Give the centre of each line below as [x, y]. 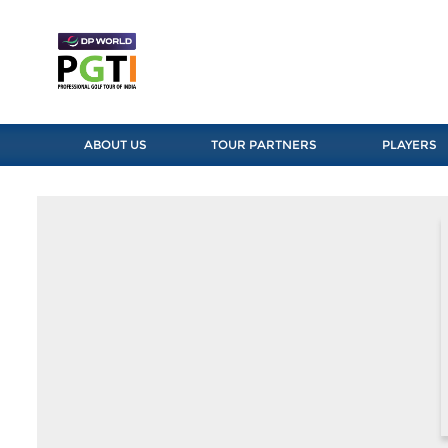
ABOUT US [115, 145]
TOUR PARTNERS [264, 145]
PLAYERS [409, 145]
